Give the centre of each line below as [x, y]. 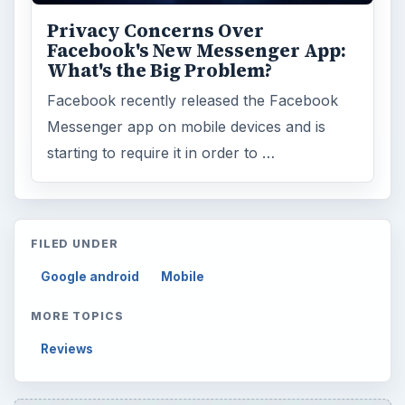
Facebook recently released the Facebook [193, 100]
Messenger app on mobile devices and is [187, 126]
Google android [90, 277]
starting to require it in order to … [161, 152]
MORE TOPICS [77, 316]
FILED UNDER [75, 244]
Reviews [67, 349]
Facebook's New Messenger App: [197, 50]
